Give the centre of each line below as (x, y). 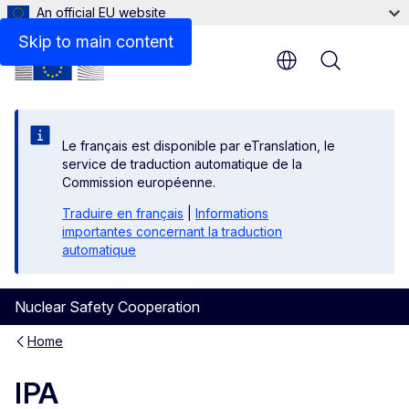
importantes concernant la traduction (172, 231)
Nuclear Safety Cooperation (107, 307)
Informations (232, 213)
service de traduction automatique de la (182, 164)
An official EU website (101, 12)
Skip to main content (96, 42)
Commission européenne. (139, 182)
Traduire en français (123, 213)
